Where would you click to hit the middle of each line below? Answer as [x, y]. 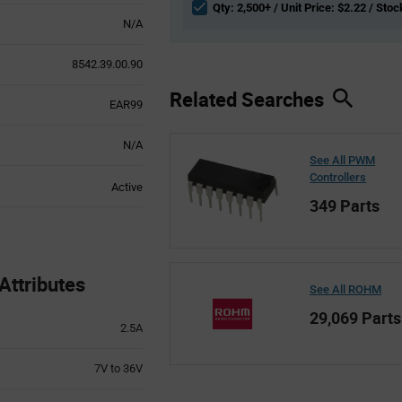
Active [127, 187]
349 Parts [345, 205]
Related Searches [251, 99]
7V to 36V [118, 368]
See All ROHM [346, 289]
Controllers [338, 177]
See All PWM [343, 160]
